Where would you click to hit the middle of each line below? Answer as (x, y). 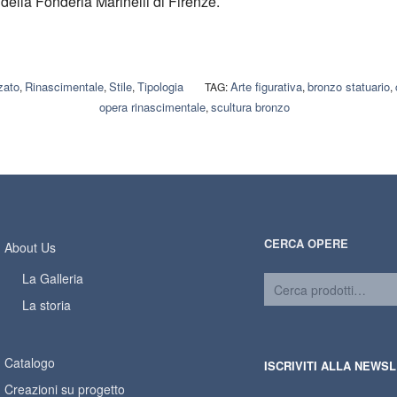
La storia (47, 305)
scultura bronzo (250, 107)
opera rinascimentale (152, 107)
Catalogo (30, 363)
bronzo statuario (349, 87)
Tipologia (160, 87)
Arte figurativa (266, 87)
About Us (30, 248)
